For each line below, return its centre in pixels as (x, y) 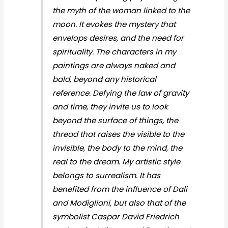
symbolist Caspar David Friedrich (116, 216)
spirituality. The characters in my (114, 51)
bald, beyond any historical (104, 79)
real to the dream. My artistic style (116, 161)
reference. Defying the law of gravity (120, 93)
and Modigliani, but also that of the (119, 203)
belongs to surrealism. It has (106, 175)
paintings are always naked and (113, 65)
